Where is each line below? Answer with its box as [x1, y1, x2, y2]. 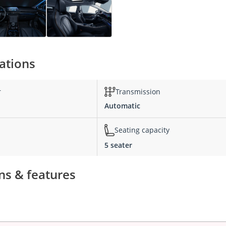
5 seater [104, 140, 132, 150]
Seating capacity [115, 125, 169, 135]
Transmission [116, 87, 160, 97]
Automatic [104, 100, 140, 110]
